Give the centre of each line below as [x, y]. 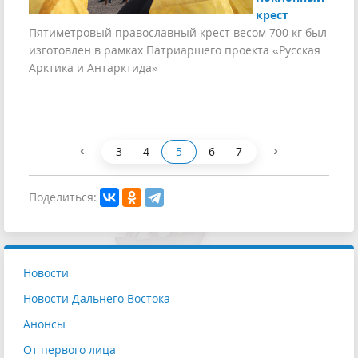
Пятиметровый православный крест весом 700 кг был [178, 33]
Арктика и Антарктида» [93, 68]
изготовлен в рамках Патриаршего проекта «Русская [175, 50]
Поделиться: [63, 197]
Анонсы [44, 324]
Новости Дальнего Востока [97, 298]
